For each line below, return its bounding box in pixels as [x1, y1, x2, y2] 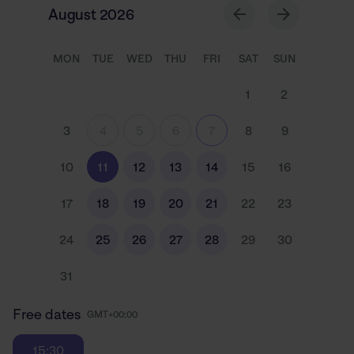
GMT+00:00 [87, 307, 137, 320]
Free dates [13, 306, 81, 322]
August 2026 [48, 6, 134, 23]
